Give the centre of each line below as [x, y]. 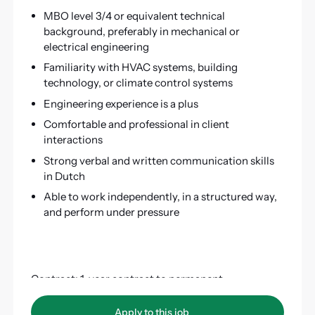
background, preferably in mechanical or [141, 31]
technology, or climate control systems [138, 83]
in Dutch [64, 176]
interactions [73, 140]
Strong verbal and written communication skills [159, 160]
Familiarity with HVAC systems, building [140, 67]
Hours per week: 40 [77, 294]
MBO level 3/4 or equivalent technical [134, 15]
